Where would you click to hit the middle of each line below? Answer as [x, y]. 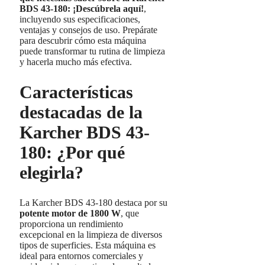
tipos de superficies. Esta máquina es [88, 245]
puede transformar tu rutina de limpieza [92, 51]
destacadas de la [81, 112]
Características [76, 92]
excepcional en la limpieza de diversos [91, 235]
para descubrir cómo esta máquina [83, 41]
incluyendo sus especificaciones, [80, 20]
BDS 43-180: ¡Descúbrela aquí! [82, 9]
